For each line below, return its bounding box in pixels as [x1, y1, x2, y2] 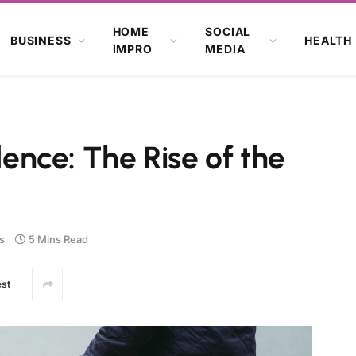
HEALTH [304, 33, 353, 47]
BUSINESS [10, 33, 72, 47]
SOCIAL [205, 24, 251, 38]
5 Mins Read [29, 232, 88, 246]
